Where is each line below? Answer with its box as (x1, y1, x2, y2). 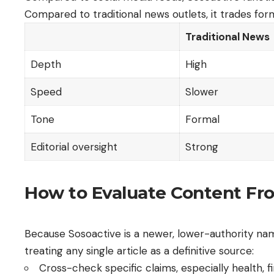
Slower (185, 84, 218, 98)
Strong (185, 139, 218, 154)
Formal (185, 112, 220, 126)
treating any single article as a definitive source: (24, 243, 254, 257)
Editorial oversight (30, 139, 117, 154)
